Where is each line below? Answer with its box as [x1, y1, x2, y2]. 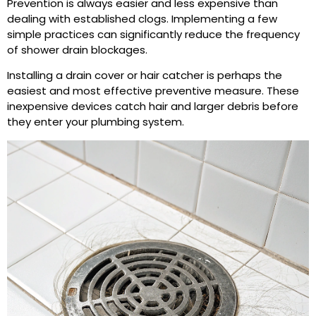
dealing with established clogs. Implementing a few [7, 11, 277, 27]
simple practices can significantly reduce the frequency [7, 27, 300, 42]
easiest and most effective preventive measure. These [7, 83, 299, 99]
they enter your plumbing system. [7, 114, 184, 130]
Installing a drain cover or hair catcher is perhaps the [7, 68, 282, 83]
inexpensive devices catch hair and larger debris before [7, 99, 298, 114]
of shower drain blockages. [7, 42, 147, 58]
